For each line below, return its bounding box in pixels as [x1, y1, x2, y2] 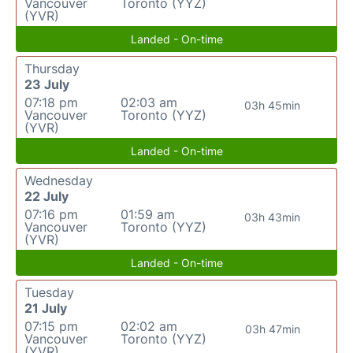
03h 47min [244, 322, 300, 336]
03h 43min [244, 210, 301, 224]
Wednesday [24, 173, 93, 188]
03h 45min [244, 98, 301, 112]
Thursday [24, 61, 80, 76]
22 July [24, 188, 69, 204]
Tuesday [24, 284, 74, 300]
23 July [24, 76, 69, 92]
